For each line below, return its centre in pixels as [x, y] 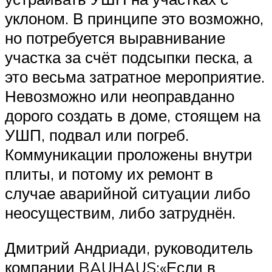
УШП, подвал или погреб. [97, 135]
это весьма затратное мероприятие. [135, 77]
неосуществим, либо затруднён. [120, 213]
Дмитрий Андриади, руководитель [129, 247]
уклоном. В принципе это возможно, [134, 19]
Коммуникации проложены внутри [129, 155]
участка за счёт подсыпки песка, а [128, 57]
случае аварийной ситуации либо [127, 193]
